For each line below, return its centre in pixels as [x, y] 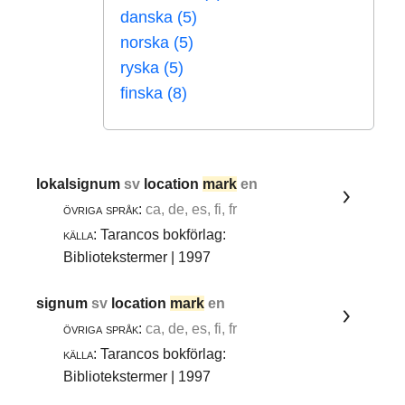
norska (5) [156, 43]
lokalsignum [80, 184]
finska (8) [153, 94]
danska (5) [158, 18]
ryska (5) [151, 68]
